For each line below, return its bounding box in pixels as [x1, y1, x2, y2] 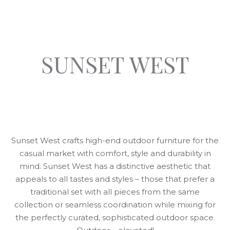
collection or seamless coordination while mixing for [14, 200, 216, 209]
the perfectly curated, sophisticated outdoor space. [15, 213, 215, 222]
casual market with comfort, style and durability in [19, 148, 211, 158]
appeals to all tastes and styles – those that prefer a [15, 174, 215, 184]
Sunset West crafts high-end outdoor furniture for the [11, 136, 219, 145]
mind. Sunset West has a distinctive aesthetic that [20, 161, 210, 171]
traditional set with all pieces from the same [30, 187, 200, 197]
